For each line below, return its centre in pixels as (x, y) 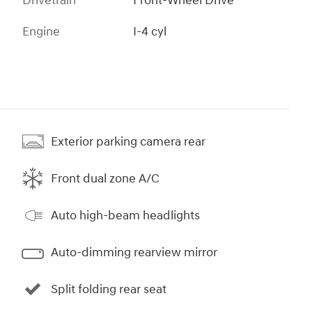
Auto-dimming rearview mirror (134, 252)
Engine (41, 32)
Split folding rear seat (109, 289)
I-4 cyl (150, 32)
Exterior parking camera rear (128, 141)
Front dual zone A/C (105, 178)
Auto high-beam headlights (125, 215)
